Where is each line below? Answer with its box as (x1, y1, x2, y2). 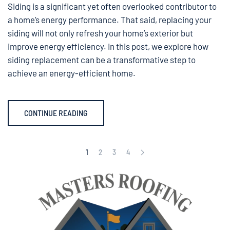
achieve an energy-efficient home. (8, 68, 136, 79)
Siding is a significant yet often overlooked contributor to (8, 1, 217, 12)
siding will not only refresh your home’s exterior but (8, 28, 193, 39)
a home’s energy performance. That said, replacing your (8, 14, 212, 25)
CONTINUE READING (24, 108, 88, 118)
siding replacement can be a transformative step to (8, 54, 196, 65)
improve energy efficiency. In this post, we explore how (8, 41, 208, 52)
